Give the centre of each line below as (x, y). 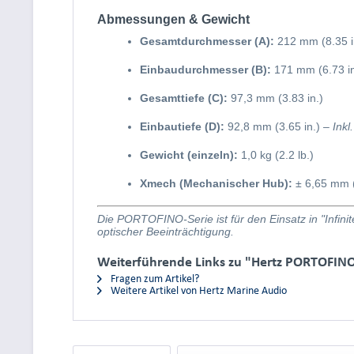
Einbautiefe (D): (182, 126)
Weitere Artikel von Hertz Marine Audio (198, 290)
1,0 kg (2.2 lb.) (276, 155)
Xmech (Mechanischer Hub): (216, 183)
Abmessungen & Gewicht (173, 19)
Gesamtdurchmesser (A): (207, 41)
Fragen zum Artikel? (154, 279)
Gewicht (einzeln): (189, 155)
